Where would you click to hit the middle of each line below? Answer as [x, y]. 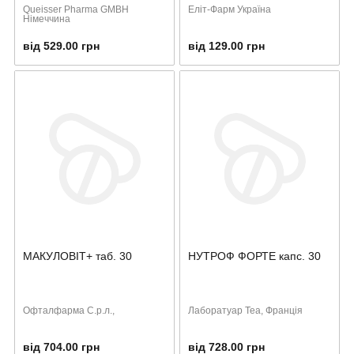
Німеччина [47, 19]
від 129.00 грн [226, 45]
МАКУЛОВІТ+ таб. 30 [77, 256]
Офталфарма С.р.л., [69, 310]
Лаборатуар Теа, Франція [245, 310]
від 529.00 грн [61, 45]
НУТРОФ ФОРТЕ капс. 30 [254, 256]
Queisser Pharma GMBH [76, 9]
